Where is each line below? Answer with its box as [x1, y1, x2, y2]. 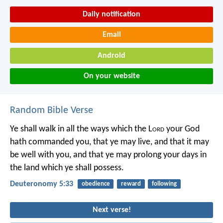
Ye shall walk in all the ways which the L [10, 124, 152, 134]
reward [120, 181, 141, 188]
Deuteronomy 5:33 [10, 180, 73, 188]
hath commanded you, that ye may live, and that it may [10, 137, 209, 147]
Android [98, 51, 125, 60]
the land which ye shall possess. [10, 163, 124, 173]
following [151, 181, 177, 188]
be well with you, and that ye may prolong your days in [10, 150, 207, 160]
